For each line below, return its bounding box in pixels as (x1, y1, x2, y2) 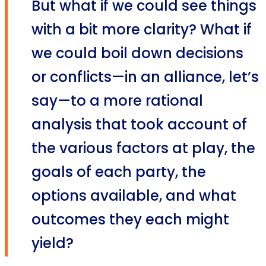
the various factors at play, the (31, 142, 255, 157)
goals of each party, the (31, 166, 206, 180)
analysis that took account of (31, 119, 247, 133)
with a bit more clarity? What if (31, 24, 252, 38)
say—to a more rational (31, 95, 203, 109)
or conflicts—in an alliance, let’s (31, 71, 259, 85)
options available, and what (31, 190, 236, 204)
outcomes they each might (31, 214, 229, 228)
